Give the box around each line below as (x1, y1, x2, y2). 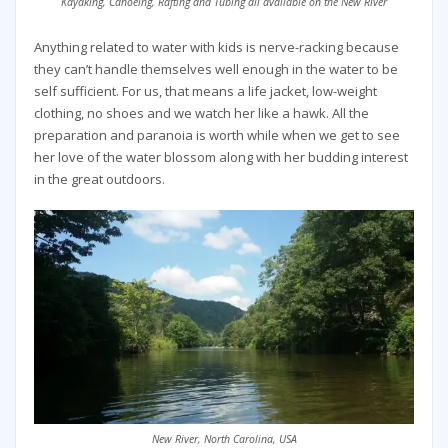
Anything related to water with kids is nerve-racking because (33, 37, 399, 56)
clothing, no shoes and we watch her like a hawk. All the (33, 103, 369, 122)
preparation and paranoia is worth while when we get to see (33, 125, 400, 144)
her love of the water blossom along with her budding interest (33, 147, 408, 166)
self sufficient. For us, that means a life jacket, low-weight (33, 81, 377, 100)
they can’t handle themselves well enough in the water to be (33, 59, 398, 78)
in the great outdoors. (33, 169, 165, 188)
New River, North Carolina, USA (151, 431, 297, 446)
